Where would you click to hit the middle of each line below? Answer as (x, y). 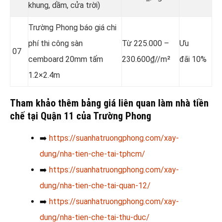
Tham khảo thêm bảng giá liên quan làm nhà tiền (109, 103)
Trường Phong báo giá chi (72, 27)
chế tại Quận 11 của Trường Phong (81, 116)
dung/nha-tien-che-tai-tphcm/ (92, 154)
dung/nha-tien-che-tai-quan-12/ (95, 185)
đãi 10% (193, 59)
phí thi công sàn (55, 43)
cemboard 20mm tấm (66, 59)
